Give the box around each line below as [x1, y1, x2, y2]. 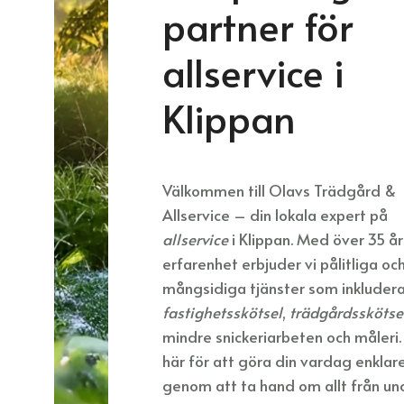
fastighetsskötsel [162, 301, 282, 323]
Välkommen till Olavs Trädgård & [162, 179, 396, 201]
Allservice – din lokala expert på [162, 204, 388, 225]
